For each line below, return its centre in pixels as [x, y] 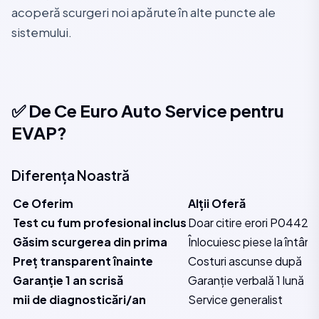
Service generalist [235, 299]
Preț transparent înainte [83, 261]
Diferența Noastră [70, 175]
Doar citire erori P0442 [248, 223]
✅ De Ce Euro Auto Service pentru [148, 110]
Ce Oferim [43, 203]
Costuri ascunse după [245, 261]
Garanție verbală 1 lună [246, 280]
